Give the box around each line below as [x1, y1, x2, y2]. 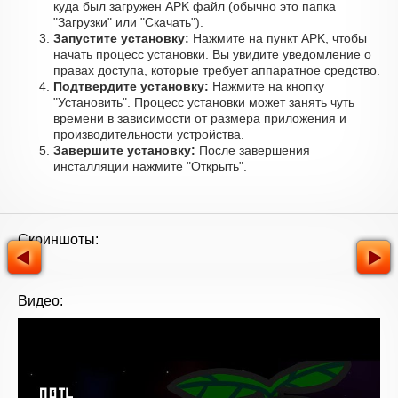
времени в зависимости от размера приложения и [53, 111, 346, 125]
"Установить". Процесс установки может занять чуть [53, 95, 354, 109]
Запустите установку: [53, 31, 189, 45]
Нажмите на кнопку [209, 79, 324, 93]
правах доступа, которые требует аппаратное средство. [53, 63, 380, 77]
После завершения [195, 143, 310, 157]
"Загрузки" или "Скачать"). [53, 15, 203, 29]
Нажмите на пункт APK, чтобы [189, 31, 367, 45]
